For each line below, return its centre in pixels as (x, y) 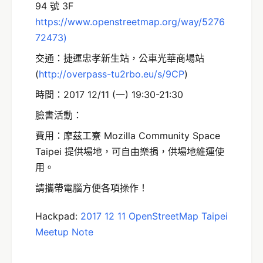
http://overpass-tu (79, 74)
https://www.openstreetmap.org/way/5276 (130, 21)
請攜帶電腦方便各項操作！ (92, 188)
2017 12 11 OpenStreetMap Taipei (154, 216)
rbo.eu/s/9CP (155, 74)
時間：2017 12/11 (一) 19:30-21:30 (109, 94)
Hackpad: (58, 216)
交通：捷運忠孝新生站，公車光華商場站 (120, 58)
